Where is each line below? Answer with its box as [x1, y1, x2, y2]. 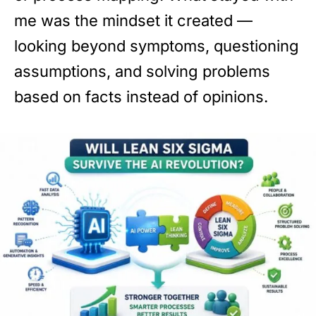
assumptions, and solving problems [14, 62, 270, 81]
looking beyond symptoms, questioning [14, 37, 299, 56]
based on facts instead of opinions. [14, 87, 268, 107]
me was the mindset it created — [14, 11, 253, 30]
